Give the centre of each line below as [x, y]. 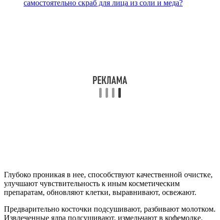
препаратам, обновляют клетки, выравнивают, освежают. [100, 192]
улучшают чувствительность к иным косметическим [92, 184]
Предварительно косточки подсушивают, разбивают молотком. [110, 209]
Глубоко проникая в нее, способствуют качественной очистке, [108, 175]
